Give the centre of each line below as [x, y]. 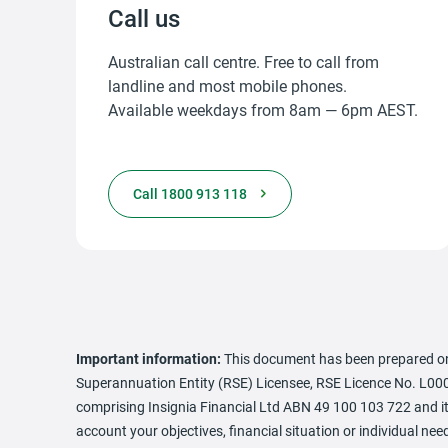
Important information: [150, 358]
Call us [144, 18]
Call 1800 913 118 [190, 193]
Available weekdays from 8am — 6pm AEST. [263, 109]
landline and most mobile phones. [227, 85]
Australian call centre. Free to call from [243, 61]
